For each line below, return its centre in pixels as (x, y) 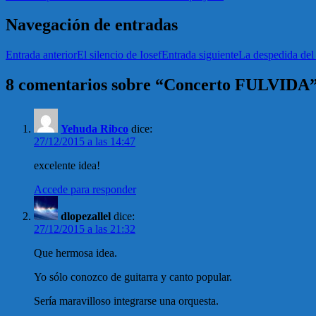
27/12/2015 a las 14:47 (85, 142)
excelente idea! (67, 166)
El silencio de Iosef (119, 55)
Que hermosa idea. (75, 253)
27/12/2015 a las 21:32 (85, 229)
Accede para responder (85, 190)
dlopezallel (86, 217)
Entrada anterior (41, 55)
